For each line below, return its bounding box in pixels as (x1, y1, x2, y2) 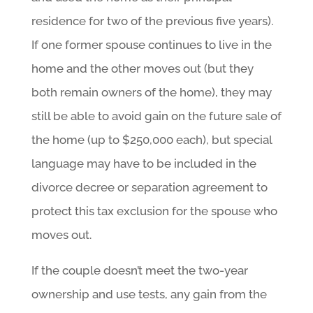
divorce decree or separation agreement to (31, 180, 268, 194)
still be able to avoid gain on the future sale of (31, 108, 282, 123)
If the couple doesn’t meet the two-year (31, 263, 248, 277)
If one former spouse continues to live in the (31, 37, 272, 52)
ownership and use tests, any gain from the (31, 286, 267, 301)
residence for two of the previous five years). (31, 13, 273, 28)
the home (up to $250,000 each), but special (31, 132, 272, 147)
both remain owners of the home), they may (31, 85, 272, 99)
